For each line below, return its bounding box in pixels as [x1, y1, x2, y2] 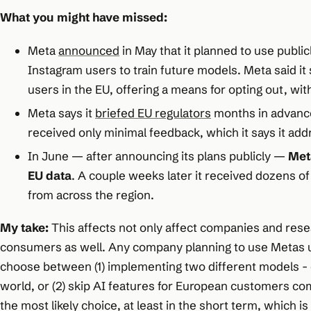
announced [58, 43, 119, 58]
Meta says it [28, 105, 95, 120]
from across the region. [28, 187, 154, 202]
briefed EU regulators [95, 105, 211, 120]
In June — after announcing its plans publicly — [28, 148, 288, 163]
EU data [28, 167, 72, 183]
